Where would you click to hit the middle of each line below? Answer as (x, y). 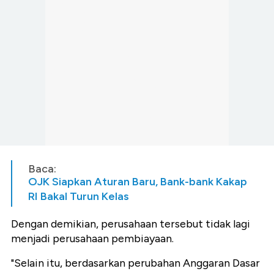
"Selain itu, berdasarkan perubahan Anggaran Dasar (135, 263)
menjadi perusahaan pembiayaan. (92, 238)
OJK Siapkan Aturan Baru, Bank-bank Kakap (138, 181)
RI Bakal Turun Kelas (79, 196)
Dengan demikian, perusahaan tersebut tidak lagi (131, 224)
